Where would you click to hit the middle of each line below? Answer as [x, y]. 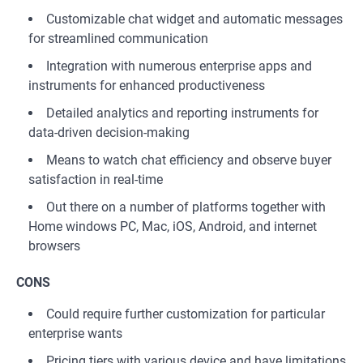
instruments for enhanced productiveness [147, 85]
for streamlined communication [118, 38]
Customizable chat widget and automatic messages [194, 19]
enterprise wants [75, 333]
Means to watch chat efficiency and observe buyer [189, 160]
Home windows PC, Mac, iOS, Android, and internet [173, 226]
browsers [54, 246]
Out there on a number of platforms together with [186, 207]
